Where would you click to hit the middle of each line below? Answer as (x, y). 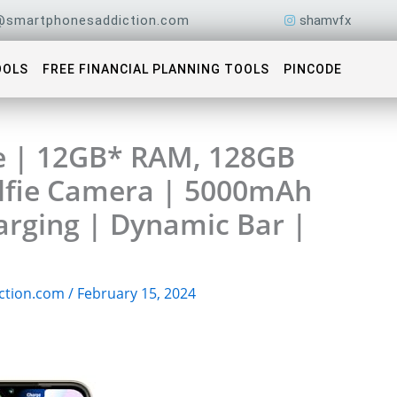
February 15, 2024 (136, 293)
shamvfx (325, 20)
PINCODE (312, 69)
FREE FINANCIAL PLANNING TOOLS (156, 69)
